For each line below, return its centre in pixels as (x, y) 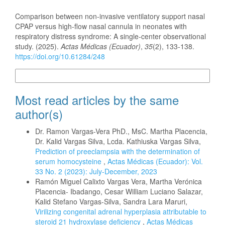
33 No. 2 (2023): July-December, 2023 (96, 172)
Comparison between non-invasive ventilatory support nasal (110, 16)
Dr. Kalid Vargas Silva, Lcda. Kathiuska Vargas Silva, (118, 141)
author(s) (39, 114)
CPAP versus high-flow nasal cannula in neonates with (101, 26)
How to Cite (33, 7)
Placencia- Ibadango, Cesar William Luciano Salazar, (119, 192)
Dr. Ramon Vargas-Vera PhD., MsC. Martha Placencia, (121, 131)
